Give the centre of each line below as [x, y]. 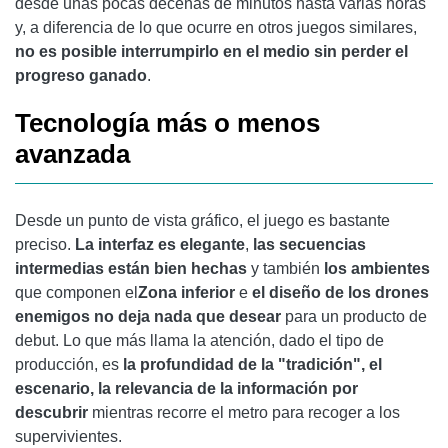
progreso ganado [81, 75]
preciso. [45, 244]
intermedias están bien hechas [131, 268]
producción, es [69, 364]
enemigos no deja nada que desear [148, 316]
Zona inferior [186, 292]
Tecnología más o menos [167, 122]
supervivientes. [68, 436]
